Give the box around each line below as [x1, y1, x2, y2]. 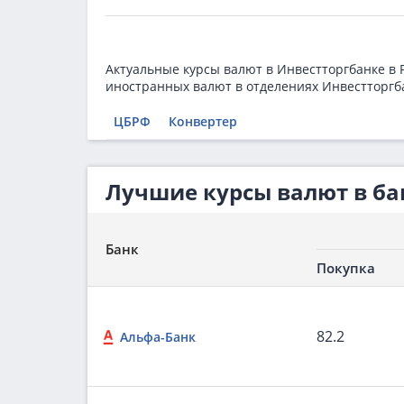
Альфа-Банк [120, 328, 196, 345]
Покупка [317, 259, 375, 277]
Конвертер [169, 113, 237, 130]
